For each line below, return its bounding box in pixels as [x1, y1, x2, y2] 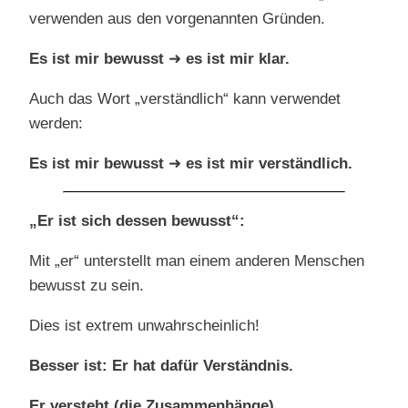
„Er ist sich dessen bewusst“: [29, 212, 245, 230]
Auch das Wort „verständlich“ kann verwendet [29, 90, 341, 108]
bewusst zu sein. [29, 277, 144, 295]
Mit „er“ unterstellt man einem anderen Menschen [29, 252, 364, 270]
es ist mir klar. [186, 50, 290, 68]
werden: [29, 115, 83, 133]
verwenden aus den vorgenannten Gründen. [29, 10, 325, 28]
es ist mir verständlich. [186, 155, 352, 173]
